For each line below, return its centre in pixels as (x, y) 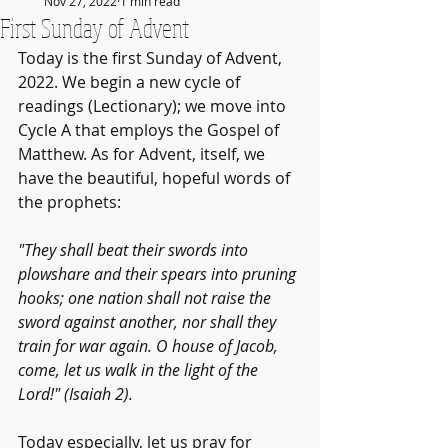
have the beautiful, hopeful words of (156, 178)
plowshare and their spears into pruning (159, 274)
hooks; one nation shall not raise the (146, 298)
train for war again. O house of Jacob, (150, 346)
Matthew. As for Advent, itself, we (143, 154)
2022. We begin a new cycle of (131, 82)
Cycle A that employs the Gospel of (150, 130)
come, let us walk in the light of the (140, 370)
